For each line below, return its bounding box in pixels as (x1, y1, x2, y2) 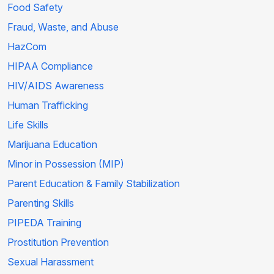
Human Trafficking (7, 98, 88, 111)
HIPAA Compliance (7, 59, 93, 72)
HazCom (7, 40, 46, 53)
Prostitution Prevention (7, 235, 109, 248)
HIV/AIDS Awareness (7, 79, 104, 92)
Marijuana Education (7, 138, 97, 150)
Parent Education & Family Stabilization (7, 177, 180, 190)
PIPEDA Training (7, 216, 81, 229)
